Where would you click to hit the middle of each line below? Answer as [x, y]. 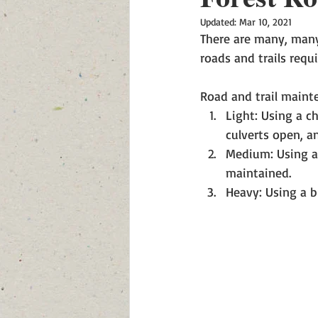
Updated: [220, 22]
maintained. [262, 172]
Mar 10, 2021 [265, 22]
